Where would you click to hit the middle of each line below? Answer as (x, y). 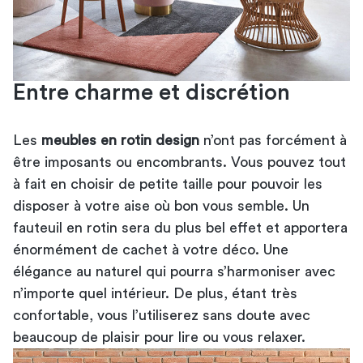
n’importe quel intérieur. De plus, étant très (155, 293)
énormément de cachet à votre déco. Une (151, 249)
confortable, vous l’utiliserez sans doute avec (162, 315)
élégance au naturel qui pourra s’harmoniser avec (174, 271)
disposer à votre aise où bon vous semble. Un (161, 205)
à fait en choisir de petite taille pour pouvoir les (168, 184)
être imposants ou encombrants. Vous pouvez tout (179, 162)
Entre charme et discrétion (152, 92)
